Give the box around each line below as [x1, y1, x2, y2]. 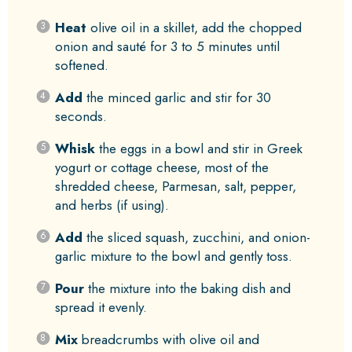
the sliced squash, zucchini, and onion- [82, 227, 310, 247]
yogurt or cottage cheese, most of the [54, 157, 269, 177]
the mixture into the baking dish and [83, 278, 291, 298]
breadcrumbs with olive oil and [77, 329, 259, 349]
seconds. [54, 106, 107, 126]
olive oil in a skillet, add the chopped [86, 17, 302, 37]
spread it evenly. [54, 297, 147, 317]
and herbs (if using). [54, 195, 169, 214]
